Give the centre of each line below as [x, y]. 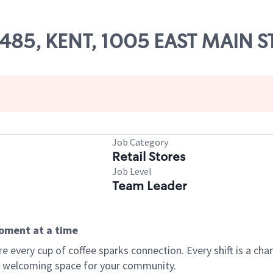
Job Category [140, 142]
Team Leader [150, 186]
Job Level [132, 171]
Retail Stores [149, 157]
